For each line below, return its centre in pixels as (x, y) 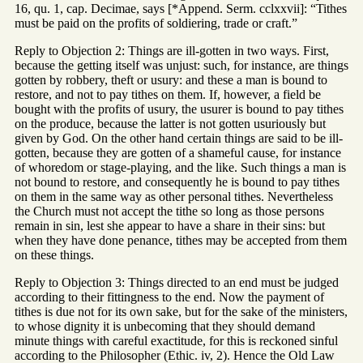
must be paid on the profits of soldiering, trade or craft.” (156, 23)
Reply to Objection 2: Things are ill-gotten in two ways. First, (172, 50)
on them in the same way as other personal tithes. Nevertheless (174, 196)
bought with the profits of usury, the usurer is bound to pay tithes (179, 109)
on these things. (54, 254)
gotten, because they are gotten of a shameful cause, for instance (178, 152)
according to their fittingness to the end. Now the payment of (169, 297)
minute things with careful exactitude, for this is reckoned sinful (176, 340)
